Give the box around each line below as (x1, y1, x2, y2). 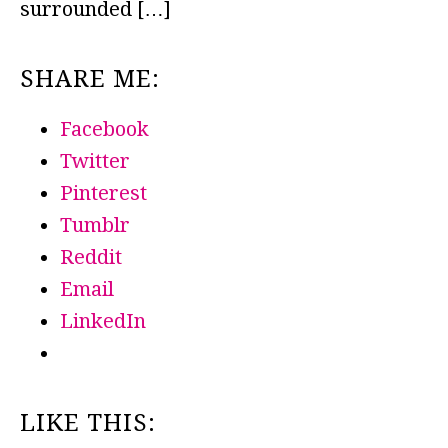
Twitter (60, 149, 130, 173)
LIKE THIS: (20, 409, 156, 437)
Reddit (60, 245, 122, 269)
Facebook (60, 117, 149, 141)
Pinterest (60, 181, 147, 205)
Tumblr (60, 213, 130, 237)
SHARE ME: (20, 65, 160, 93)
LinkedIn (60, 309, 146, 333)
